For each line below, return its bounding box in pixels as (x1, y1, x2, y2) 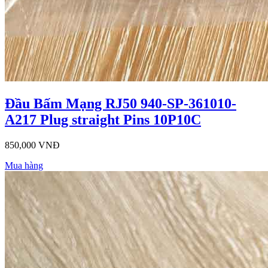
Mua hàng (5, 160, 43, 170)
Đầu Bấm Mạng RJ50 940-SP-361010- (5, 95, 236, 111)
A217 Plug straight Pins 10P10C (5, 111, 201, 127)
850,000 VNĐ (5, 139, 60, 150)
